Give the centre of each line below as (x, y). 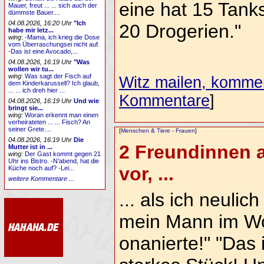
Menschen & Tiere (145, 131)
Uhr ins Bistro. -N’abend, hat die (54, 161)
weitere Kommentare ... (42, 178)
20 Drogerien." (180, 32)
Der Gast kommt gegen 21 (63, 154)
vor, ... (146, 174)
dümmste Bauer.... (34, 13)
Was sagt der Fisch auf (58, 76)
